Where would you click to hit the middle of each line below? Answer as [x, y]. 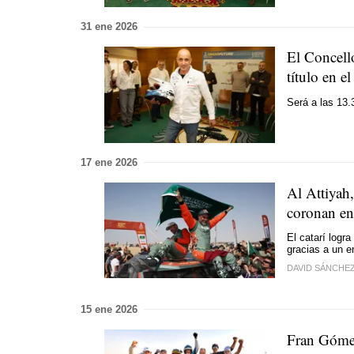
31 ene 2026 [109, 26]
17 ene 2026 [109, 162]
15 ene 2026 [109, 309]
